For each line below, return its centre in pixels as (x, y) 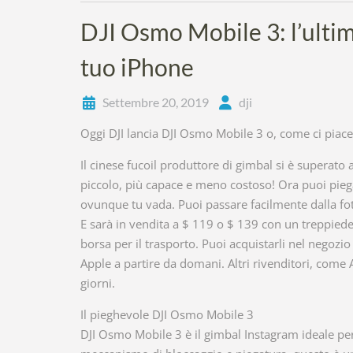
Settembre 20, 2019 (156, 102)
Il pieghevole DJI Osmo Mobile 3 (167, 314)
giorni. (98, 283)
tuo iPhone (137, 67)
